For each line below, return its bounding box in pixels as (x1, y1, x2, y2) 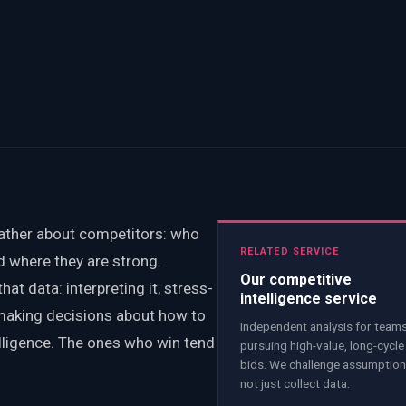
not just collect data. (240, 375, 350, 391)
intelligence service (240, 289, 377, 307)
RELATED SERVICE (240, 245, 340, 257)
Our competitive (240, 270, 352, 288)
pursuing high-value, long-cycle (240, 337, 404, 353)
